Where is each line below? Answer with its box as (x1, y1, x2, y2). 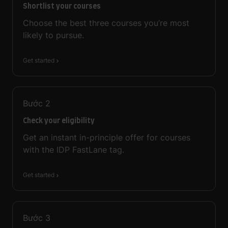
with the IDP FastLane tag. (23, 144, 124, 155)
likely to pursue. (23, 30, 84, 40)
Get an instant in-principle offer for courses (23, 132, 190, 142)
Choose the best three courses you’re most (23, 17, 189, 28)
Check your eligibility (23, 115, 95, 126)
